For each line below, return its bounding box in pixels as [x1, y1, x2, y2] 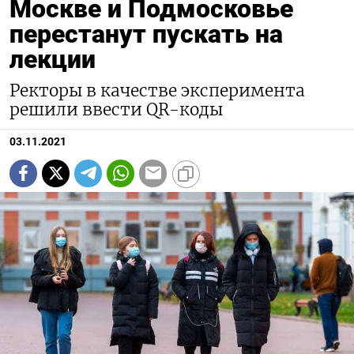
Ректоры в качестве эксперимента [9, 80, 305, 101]
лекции [9, 43, 96, 74]
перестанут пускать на [9, 18, 283, 49]
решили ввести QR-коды [9, 99, 223, 120]
